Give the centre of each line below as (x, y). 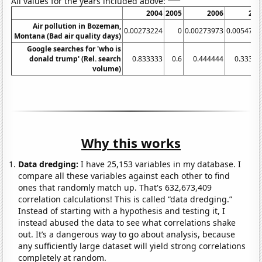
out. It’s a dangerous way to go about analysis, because (127, 235)
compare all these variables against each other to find (124, 176)
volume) (107, 69)
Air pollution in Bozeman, (77, 26)
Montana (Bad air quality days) (68, 36)
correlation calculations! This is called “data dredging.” (125, 199)
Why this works (131, 143)
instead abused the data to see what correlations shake (127, 223)
